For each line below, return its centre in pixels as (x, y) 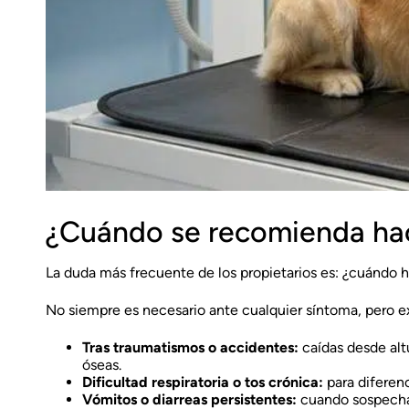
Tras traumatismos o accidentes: (190, 347)
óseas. (102, 365)
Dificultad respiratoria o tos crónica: (203, 382)
